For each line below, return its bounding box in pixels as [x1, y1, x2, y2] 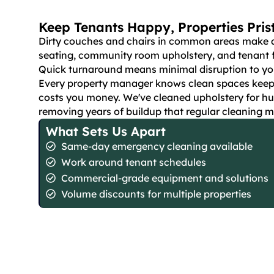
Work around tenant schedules [61, 155, 207, 168]
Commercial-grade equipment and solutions [61, 171, 269, 184]
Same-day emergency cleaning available [61, 139, 253, 152]
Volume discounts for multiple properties [61, 187, 252, 200]
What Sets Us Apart [46, 123, 166, 139]
